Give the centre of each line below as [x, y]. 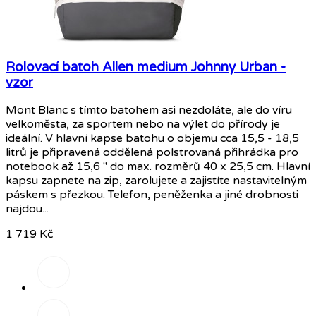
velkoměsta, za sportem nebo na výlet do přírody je [143, 124]
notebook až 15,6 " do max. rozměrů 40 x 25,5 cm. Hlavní [158, 167]
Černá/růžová [74, 306]
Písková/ [61, 263]
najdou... [27, 209]
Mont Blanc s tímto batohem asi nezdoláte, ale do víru [149, 110]
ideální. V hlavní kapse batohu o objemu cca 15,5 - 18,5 [152, 139]
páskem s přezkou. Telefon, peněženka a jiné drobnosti [152, 195]
